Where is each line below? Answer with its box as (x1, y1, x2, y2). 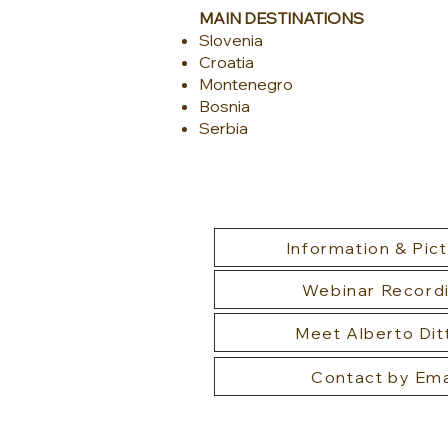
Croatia (199, 52, 257, 72)
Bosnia (199, 96, 253, 116)
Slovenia (199, 30, 266, 50)
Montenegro (199, 74, 296, 94)
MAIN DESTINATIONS (199, 8, 364, 28)
